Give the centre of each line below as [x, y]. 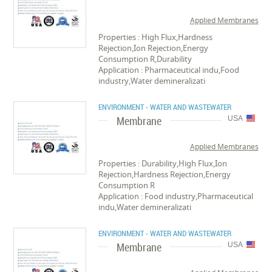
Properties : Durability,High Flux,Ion [163, 164]
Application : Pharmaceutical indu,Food [169, 70]
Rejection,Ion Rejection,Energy [154, 48]
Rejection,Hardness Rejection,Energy [165, 175]
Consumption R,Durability [145, 59]
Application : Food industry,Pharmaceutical [176, 196]
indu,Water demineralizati [145, 207]
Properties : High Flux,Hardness [156, 37]
